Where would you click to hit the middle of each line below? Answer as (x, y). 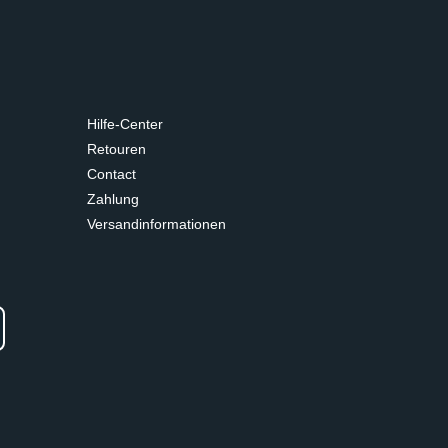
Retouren (116, 149)
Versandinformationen (156, 224)
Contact (111, 174)
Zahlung (113, 199)
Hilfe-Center (125, 124)
